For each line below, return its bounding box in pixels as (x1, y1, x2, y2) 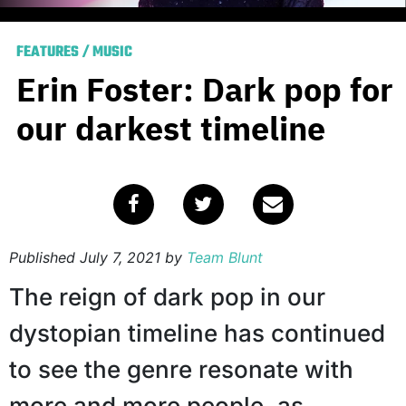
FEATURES (16, 41, 79, 65)
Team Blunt (187, 248, 263, 267)
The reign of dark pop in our (9, 283, 325, 312)
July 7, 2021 (80, 248, 160, 267)
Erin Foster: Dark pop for (16, 68, 393, 111)
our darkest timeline (16, 107, 325, 150)
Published (9, 248, 80, 267)
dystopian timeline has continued (9, 319, 385, 348)
